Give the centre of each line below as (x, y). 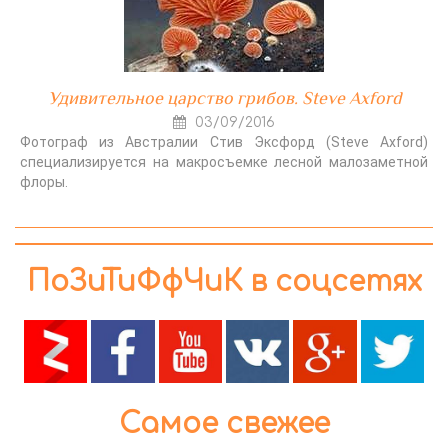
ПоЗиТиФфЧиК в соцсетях (224, 281)
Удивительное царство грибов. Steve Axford (224, 97)
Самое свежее (224, 424)
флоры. (44, 181)
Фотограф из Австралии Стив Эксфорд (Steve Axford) (224, 141)
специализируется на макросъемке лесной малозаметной (224, 161)
